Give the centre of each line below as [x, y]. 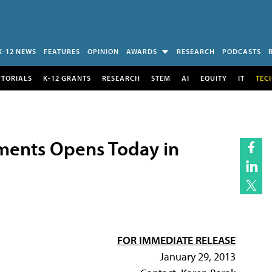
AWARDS [142, 51]
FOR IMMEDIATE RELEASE [176, 240]
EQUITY [213, 78]
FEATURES [62, 51]
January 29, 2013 [198, 256]
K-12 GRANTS [67, 78]
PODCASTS [242, 51]
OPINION [103, 51]
